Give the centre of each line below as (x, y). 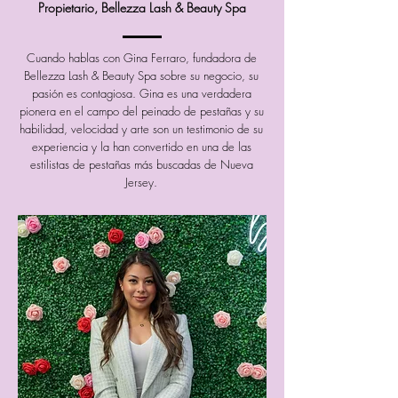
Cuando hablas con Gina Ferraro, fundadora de (141, 57)
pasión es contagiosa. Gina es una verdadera (141, 93)
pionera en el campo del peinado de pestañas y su (141, 111)
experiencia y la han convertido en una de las (141, 146)
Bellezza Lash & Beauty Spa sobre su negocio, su (141, 75)
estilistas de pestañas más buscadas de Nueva (141, 164)
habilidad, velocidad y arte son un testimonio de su (141, 128)
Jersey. (141, 182)
